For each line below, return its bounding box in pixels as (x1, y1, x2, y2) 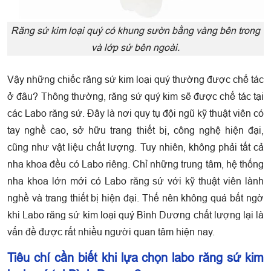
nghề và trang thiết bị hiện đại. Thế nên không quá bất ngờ (7, 192, 264, 204)
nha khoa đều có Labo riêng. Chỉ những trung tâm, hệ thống (7, 158, 264, 170)
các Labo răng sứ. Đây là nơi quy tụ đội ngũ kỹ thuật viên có (7, 108, 264, 119)
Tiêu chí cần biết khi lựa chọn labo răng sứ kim (7, 250, 264, 265)
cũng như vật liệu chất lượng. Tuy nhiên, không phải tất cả (7, 142, 264, 153)
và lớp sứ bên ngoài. (91, 42, 180, 53)
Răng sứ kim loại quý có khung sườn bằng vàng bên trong (11, 25, 260, 36)
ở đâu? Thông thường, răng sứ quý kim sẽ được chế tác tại (7, 91, 264, 102)
